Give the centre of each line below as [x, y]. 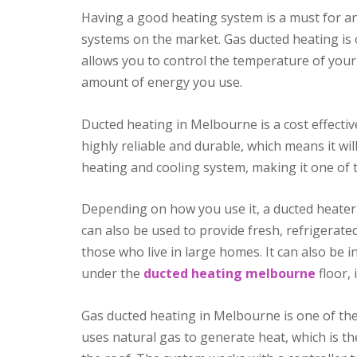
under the [112, 274]
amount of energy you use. [162, 82]
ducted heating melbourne [229, 274]
